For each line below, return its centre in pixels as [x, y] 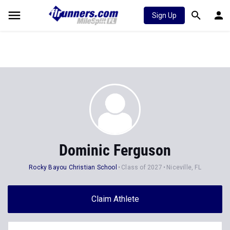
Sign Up [164, 15]
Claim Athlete [115, 199]
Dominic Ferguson [115, 150]
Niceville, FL [184, 167]
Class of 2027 [142, 167]
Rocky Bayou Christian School [73, 167]
